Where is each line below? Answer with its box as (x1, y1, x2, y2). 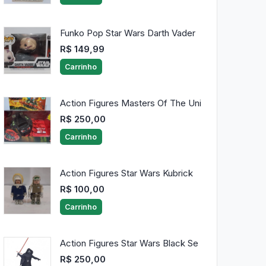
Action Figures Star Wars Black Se (59, 237, 198, 249)
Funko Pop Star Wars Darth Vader (59, 27, 195, 39)
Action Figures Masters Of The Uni (59, 97, 201, 109)
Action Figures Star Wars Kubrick (59, 167, 193, 179)
